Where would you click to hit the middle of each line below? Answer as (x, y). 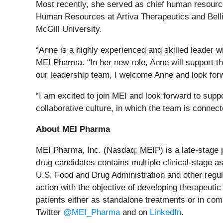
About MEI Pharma (73, 129)
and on (135, 213)
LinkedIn (166, 213)
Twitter (50, 213)
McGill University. (69, 29)
